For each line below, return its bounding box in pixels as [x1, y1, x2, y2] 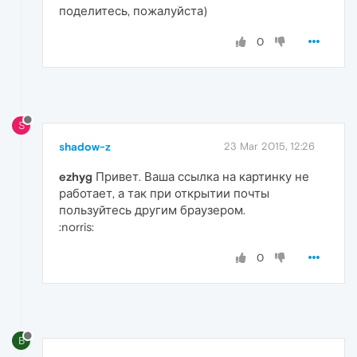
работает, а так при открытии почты [59, 186, 269, 200]
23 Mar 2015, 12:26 [224, 139, 315, 152]
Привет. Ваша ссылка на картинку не [92, 169, 309, 183]
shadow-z [59, 139, 111, 153]
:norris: [59, 219, 94, 233]
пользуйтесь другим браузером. [59, 202, 245, 217]
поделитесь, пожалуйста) [59, 3, 207, 18]
